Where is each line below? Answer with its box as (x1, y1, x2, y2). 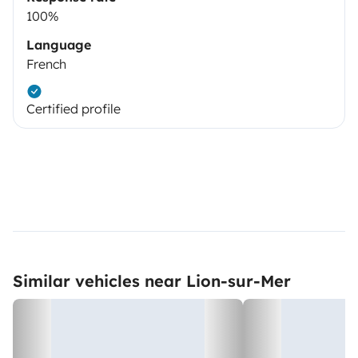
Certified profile (26, 101, 121, 117)
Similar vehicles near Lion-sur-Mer (13, 271, 291, 292)
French (26, 56, 66, 73)
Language (26, 37, 91, 54)
